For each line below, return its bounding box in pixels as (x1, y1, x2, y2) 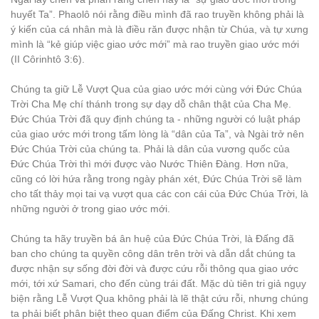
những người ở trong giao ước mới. (11, 203, 170, 214)
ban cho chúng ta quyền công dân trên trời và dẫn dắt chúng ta (11, 248, 296, 259)
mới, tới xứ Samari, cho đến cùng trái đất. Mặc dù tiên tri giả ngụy (11, 278, 306, 289)
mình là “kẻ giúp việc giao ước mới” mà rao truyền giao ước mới (11, 38, 299, 50)
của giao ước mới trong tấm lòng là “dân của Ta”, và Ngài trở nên (11, 128, 304, 140)
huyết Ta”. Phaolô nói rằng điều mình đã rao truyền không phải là (11, 9, 304, 20)
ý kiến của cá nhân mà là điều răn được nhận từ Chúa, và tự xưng (11, 23, 308, 35)
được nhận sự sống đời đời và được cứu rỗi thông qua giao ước (11, 263, 298, 274)
